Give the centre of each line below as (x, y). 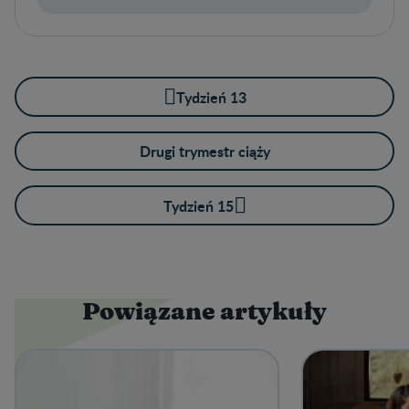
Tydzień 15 (198, 205)
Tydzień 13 (211, 97)
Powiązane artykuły (204, 313)
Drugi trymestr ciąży (204, 152)
